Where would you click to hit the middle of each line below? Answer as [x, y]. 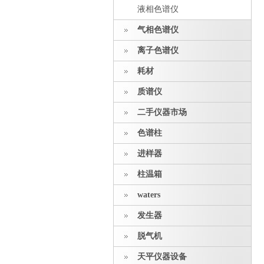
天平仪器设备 [162, 257]
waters [149, 195]
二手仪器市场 [162, 112]
